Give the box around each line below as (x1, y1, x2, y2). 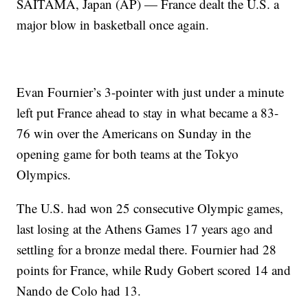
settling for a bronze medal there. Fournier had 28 (16, 241, 277, 258)
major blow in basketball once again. (16, 16, 210, 34)
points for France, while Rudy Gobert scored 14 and (16, 261, 291, 279)
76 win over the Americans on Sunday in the (16, 124, 252, 142)
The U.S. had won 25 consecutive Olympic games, (16, 199, 284, 217)
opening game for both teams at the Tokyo (16, 145, 239, 163)
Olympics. (16, 166, 71, 184)
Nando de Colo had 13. (16, 282, 142, 300)
